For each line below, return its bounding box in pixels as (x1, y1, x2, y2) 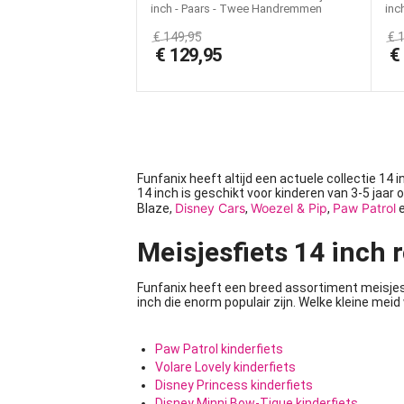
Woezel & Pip (251, 200, 327, 216)
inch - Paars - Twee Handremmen (151, 2, 322, 15)
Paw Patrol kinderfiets (155, 342, 283, 356)
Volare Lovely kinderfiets (155, 360, 296, 374)
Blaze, (137, 201, 175, 216)
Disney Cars (175, 200, 245, 216)
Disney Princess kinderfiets (155, 378, 313, 392)
